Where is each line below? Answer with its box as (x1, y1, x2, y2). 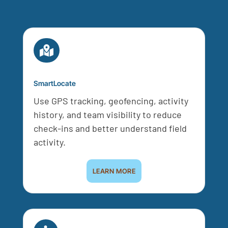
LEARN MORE (92, 167, 136, 176)
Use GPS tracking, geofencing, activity (33, 95, 188, 107)
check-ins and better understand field (33, 123, 187, 134)
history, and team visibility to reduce (33, 109, 182, 121)
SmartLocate (33, 79, 76, 88)
